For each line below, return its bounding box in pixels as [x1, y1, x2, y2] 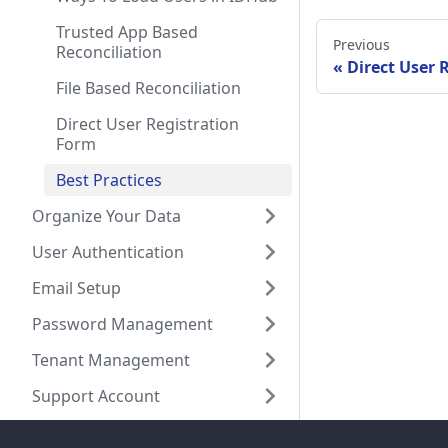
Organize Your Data [32, 205, 181, 227]
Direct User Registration [56, 113, 239, 135]
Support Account [32, 385, 160, 407]
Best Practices [56, 169, 162, 191]
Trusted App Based [56, 21, 198, 43]
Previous [333, 35, 390, 55]
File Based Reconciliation [56, 77, 241, 99]
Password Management [32, 313, 213, 335]
